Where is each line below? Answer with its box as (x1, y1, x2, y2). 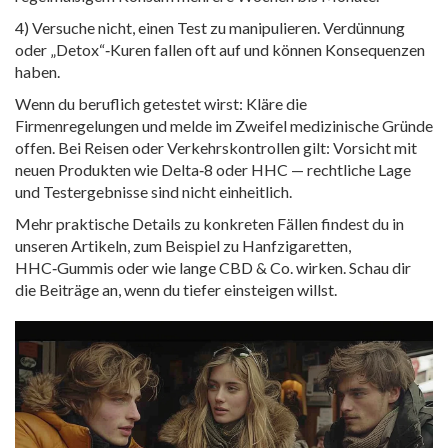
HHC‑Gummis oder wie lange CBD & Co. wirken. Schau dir (15, 258, 411, 277)
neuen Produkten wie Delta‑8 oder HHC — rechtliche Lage (15, 160, 411, 179)
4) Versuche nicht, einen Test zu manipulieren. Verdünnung (15, 18, 405, 37)
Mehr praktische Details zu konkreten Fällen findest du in (15, 214, 404, 233)
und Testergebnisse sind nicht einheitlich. (15, 182, 292, 201)
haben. (15, 62, 60, 81)
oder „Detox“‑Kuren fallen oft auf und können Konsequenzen (15, 40, 425, 59)
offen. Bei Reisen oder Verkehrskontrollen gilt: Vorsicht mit (15, 138, 417, 157)
